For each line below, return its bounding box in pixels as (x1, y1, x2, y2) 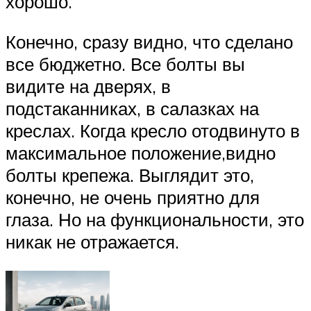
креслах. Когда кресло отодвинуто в (6, 119, 300, 142)
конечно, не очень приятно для (6, 186, 260, 209)
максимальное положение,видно (6, 142, 276, 165)
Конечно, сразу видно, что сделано (6, 31, 293, 53)
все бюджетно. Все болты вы (6, 53, 245, 76)
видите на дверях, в (6, 75, 171, 98)
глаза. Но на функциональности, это (6, 208, 304, 231)
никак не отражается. (6, 230, 179, 253)
